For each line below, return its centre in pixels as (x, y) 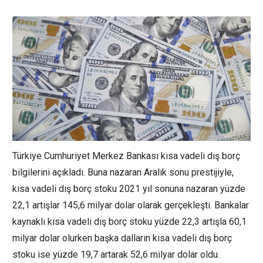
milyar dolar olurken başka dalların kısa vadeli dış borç (122, 238)
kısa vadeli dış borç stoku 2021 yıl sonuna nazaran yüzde (129, 189)
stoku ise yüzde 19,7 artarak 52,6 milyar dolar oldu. (116, 255)
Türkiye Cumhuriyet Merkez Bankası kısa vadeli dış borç (126, 156)
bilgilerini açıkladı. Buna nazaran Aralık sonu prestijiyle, (123, 173)
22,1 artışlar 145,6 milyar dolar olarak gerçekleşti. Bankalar (131, 205)
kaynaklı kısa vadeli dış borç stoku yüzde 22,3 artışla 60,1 (129, 222)
